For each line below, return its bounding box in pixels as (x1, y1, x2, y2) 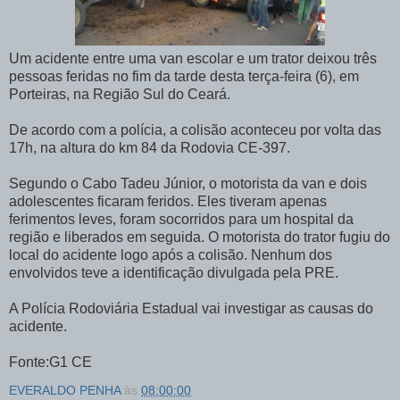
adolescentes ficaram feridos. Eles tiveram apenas (9, 194, 327, 210)
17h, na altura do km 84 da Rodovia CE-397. (9, 140, 290, 156)
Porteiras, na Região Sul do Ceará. (9, 87, 230, 103)
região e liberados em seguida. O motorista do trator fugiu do (9, 229, 390, 246)
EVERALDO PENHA (9, 383, 121, 398)
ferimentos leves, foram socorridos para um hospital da (9, 212, 354, 228)
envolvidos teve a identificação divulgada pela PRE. (9, 265, 338, 281)
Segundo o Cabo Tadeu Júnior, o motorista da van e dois (9, 176, 367, 192)
